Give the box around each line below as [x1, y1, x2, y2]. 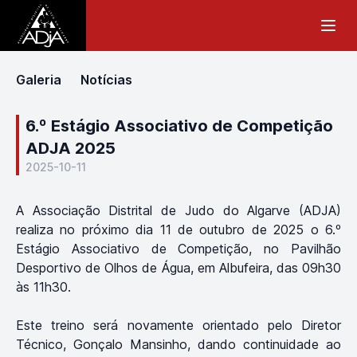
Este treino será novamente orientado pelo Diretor [16, 317, 341, 333]
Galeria [16, 72, 61, 88]
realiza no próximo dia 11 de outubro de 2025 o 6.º [16, 222, 341, 237]
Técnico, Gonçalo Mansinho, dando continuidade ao [16, 336, 341, 352]
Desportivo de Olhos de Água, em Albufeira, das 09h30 [16, 260, 341, 276]
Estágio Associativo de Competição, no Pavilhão [16, 241, 341, 257]
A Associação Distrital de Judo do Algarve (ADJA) [16, 202, 341, 218]
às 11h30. [16, 279, 71, 295]
